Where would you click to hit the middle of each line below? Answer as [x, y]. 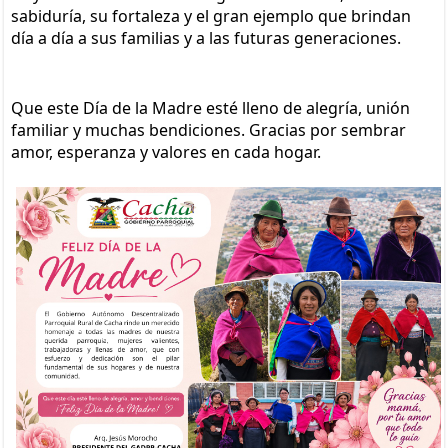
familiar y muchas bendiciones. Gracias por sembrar [209, 129]
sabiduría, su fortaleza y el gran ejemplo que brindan [211, 16]
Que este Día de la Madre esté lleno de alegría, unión [211, 107]
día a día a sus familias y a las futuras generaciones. [206, 38]
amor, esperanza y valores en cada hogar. [166, 151]
